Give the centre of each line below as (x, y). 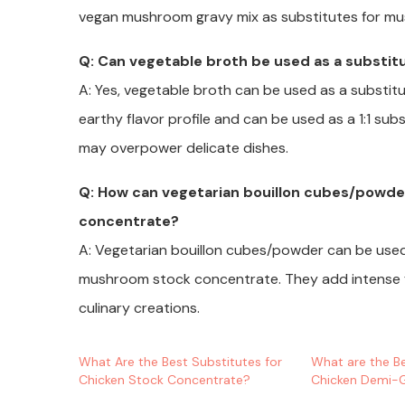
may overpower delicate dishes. (184, 148)
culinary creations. (139, 308)
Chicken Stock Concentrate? (165, 380)
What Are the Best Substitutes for (180, 362)
